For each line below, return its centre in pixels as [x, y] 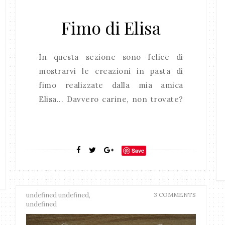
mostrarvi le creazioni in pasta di [111, 71]
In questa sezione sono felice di [111, 57]
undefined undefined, [59, 195]
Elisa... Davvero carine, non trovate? [111, 99]
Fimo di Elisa [111, 28]
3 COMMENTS [175, 195]
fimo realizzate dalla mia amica [111, 85]
